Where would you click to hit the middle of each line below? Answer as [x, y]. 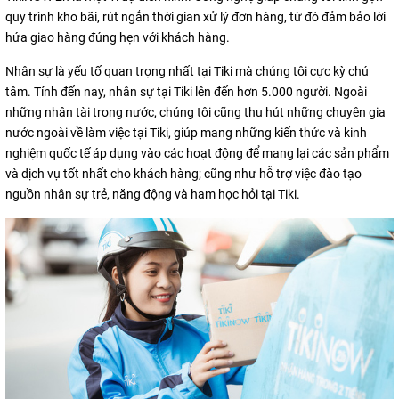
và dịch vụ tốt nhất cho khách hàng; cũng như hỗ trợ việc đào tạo [183, 173]
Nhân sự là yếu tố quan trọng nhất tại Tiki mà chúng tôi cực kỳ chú [187, 71]
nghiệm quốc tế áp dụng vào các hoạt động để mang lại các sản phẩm [197, 153]
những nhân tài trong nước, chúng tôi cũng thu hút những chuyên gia [195, 112]
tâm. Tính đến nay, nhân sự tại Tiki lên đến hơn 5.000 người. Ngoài [186, 91]
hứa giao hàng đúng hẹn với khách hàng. [118, 37]
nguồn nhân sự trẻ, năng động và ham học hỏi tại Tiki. [153, 194]
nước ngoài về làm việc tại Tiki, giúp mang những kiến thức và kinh [186, 132]
